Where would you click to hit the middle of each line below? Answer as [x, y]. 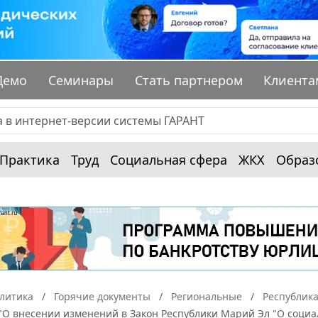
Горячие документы [102, 297]
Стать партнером [188, 81]
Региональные [207, 297]
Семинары [81, 81]
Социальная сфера [169, 160]
